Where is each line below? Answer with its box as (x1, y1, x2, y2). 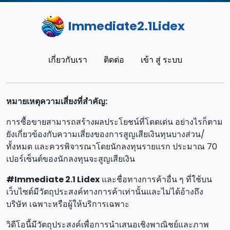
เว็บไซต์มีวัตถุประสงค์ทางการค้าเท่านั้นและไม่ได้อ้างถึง (6, 185, 203, 198)
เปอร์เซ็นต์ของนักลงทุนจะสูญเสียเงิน (6, 152, 135, 165)
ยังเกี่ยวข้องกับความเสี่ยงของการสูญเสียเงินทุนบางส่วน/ (6, 128, 205, 140)
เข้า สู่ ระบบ (140, 53, 182, 66)
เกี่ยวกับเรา (48, 53, 87, 66)
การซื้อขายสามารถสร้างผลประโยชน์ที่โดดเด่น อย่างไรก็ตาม (6, 116, 223, 128)
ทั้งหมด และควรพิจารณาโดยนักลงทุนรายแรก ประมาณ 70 (6, 140, 217, 152)
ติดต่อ (103, 53, 124, 66)
